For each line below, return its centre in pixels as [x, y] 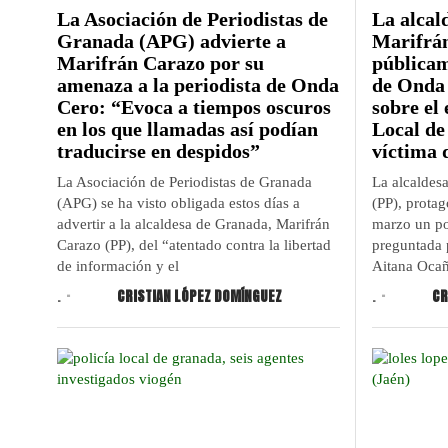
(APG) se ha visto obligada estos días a [178, 202]
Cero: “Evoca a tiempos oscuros [194, 106]
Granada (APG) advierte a [171, 40]
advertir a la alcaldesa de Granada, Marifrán [193, 223]
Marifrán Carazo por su [160, 62]
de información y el [118, 265]
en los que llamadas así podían [187, 128]
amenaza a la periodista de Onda [198, 84]
